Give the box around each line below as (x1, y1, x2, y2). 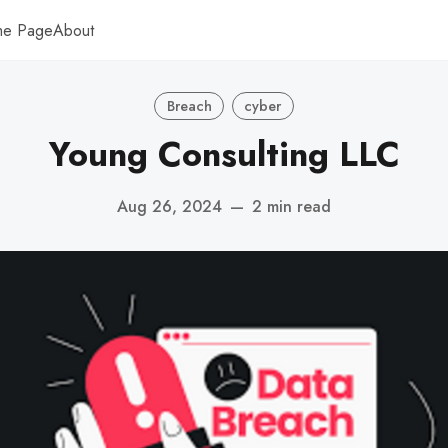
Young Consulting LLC (48, 129, 400, 180)
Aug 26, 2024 (117, 194, 222, 218)
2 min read (252, 194, 331, 218)
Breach (166, 95, 212, 116)
